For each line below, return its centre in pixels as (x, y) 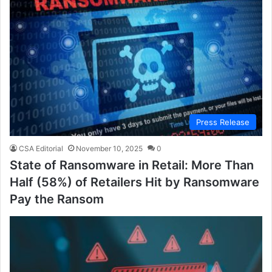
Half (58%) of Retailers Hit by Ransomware (134, 182)
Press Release (223, 122)
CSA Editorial (41, 148)
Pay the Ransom (57, 199)
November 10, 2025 (109, 148)
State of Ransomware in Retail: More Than (132, 165)
